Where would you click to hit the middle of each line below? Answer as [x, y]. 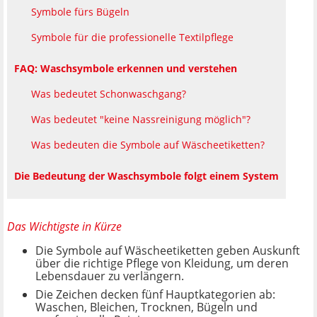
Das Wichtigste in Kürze [64, 226]
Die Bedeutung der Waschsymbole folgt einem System [146, 175]
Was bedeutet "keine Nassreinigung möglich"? [141, 119]
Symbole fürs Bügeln [80, 11]
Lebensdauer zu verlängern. [110, 276]
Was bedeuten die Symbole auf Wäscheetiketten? [148, 144]
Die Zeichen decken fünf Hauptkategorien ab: [155, 294]
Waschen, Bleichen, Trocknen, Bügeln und [146, 307]
